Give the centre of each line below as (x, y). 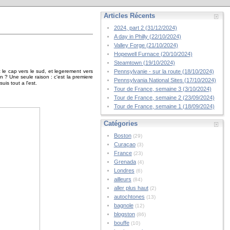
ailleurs (122, 179)
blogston (124, 214)
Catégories (120, 123)
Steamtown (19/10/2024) (144, 63)
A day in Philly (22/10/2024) (147, 36)
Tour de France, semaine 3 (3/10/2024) (162, 89)
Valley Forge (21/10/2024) (146, 45)
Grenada (125, 162)
